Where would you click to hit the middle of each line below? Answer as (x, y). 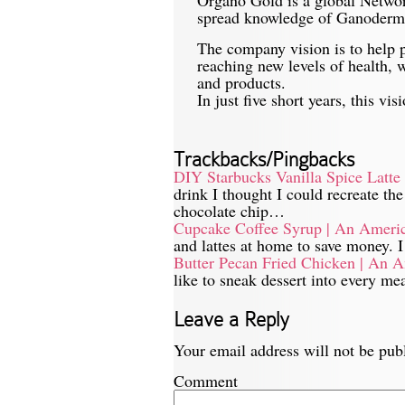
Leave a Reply (231, 319)
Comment (206, 380)
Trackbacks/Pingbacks (264, 159)
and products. (241, 82)
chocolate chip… (229, 210)
